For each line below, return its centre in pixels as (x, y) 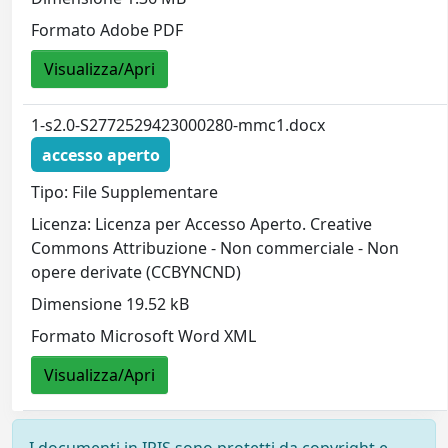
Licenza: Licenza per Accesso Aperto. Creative (202, 224)
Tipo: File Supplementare (125, 192)
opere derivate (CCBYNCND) (136, 272)
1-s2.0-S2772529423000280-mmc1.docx (178, 125)
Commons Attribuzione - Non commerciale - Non (215, 248)
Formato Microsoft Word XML (144, 336)
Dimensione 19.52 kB (110, 304)
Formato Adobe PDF (107, 30)
